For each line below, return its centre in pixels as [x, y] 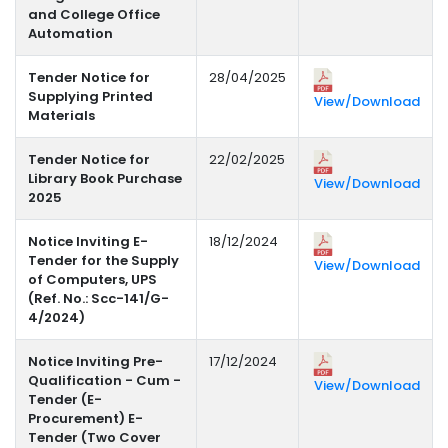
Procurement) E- [85, 419]
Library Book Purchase [105, 179]
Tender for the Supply [103, 261]
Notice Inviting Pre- [95, 362]
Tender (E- [65, 400]
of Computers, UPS [92, 280]
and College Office [94, 15]
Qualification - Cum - [104, 381]
